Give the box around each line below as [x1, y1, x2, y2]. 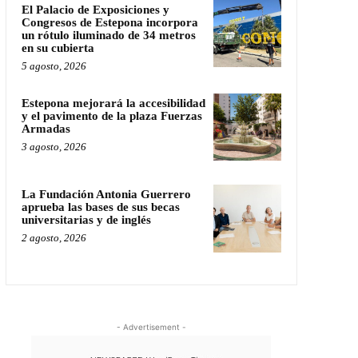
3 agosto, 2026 [21, 140, 86, 153]
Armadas [21, 121, 70, 135]
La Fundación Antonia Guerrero [21, 188, 191, 201]
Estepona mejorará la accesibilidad [21, 96, 205, 109]
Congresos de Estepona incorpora [21, 15, 198, 29]
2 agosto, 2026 [21, 232, 86, 245]
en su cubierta [21, 41, 94, 54]
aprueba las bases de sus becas [21, 201, 180, 214]
